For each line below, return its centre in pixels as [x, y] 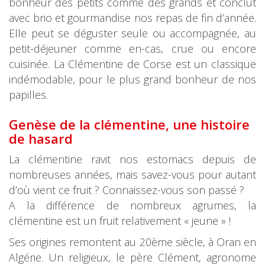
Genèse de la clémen [75, 124]
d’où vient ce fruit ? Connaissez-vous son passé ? [127, 190]
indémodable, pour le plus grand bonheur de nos [132, 79]
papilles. [28, 95]
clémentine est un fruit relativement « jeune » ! [120, 221]
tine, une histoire [195, 124]
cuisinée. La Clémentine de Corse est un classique [132, 64]
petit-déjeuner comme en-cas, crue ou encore [132, 49]
